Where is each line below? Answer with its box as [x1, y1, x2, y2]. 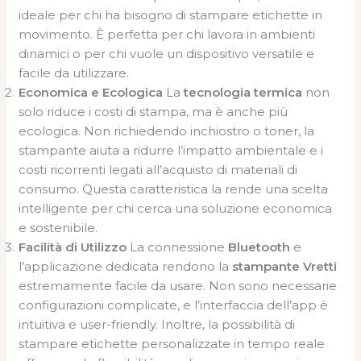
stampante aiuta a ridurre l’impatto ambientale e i [19, 143, 324, 158]
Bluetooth [228, 239, 291, 255]
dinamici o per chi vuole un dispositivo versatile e [19, 46, 315, 61]
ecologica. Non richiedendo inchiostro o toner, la [19, 123, 315, 139]
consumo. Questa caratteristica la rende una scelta [19, 181, 329, 197]
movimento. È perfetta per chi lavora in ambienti [19, 27, 316, 42]
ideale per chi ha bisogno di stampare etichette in [19, 7, 323, 23]
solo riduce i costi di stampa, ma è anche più [19, 104, 288, 119]
